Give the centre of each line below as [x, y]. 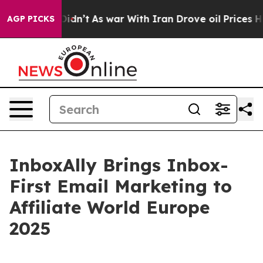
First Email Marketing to [121, 186]
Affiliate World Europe [109, 207]
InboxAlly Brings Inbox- [119, 165]
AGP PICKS [31, 19]
